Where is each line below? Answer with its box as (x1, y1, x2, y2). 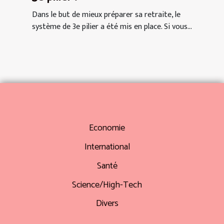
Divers (95, 196, 118, 211)
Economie (89, 120, 125, 135)
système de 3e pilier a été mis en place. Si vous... (32, 19, 192, 33)
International (84, 139, 130, 154)
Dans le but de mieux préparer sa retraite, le (32, 7, 180, 21)
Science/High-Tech (72, 177, 142, 192)
